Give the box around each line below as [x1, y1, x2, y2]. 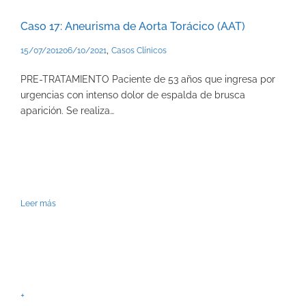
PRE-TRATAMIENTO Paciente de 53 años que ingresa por [20, 73, 275, 85]
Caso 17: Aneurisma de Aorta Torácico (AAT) [20, 19, 245, 33]
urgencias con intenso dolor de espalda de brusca [20, 89, 245, 100]
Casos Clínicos [111, 45, 167, 55]
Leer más [20, 198, 56, 208]
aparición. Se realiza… [20, 105, 114, 116]
